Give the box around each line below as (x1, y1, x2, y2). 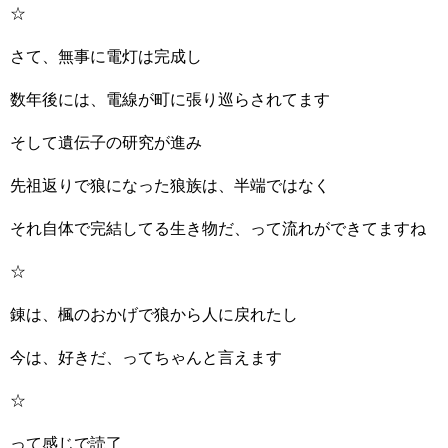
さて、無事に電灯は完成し (10, 48, 202, 65)
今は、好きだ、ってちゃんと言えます (10, 349, 282, 366)
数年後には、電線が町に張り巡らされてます (10, 91, 330, 108)
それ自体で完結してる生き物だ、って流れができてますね (10, 220, 426, 237)
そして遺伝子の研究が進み (10, 134, 202, 151)
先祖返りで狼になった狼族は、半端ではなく (10, 177, 330, 194)
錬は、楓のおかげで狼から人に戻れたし (10, 306, 298, 323)
